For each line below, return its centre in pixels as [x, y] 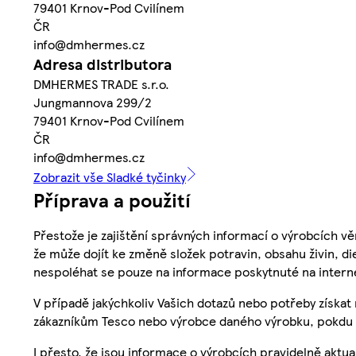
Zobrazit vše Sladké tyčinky [110, 176]
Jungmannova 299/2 [93, 102]
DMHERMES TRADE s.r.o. [101, 83]
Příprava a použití [112, 199]
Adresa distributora [103, 64]
